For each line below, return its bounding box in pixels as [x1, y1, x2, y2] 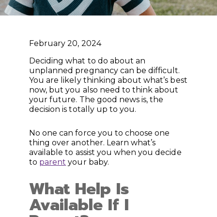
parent [39, 157, 66, 167]
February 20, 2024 [29, 39, 101, 48]
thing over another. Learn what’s [29, 138, 156, 147]
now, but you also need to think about [29, 85, 179, 94]
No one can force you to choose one [29, 128, 170, 138]
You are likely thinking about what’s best [29, 76, 187, 85]
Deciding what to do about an [29, 56, 146, 65]
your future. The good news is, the [29, 95, 164, 104]
